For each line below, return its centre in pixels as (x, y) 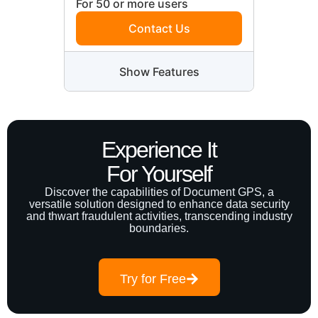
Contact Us (159, 28)
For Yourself (159, 174)
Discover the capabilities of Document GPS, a (159, 192)
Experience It (159, 150)
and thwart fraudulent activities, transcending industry (159, 216)
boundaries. (159, 228)
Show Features (159, 71)
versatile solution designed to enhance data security (159, 204)
